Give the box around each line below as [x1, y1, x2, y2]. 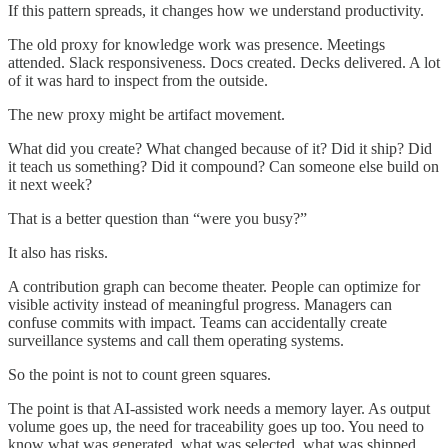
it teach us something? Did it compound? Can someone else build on [8, 157, 439, 175]
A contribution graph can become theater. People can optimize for [8, 277, 420, 295]
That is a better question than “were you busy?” [8, 209, 307, 227]
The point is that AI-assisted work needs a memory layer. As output [8, 399, 430, 417]
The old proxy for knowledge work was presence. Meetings [8, 35, 385, 53]
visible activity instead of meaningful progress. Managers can [8, 295, 392, 313]
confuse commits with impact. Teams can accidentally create [8, 313, 387, 331]
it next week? [8, 175, 92, 193]
